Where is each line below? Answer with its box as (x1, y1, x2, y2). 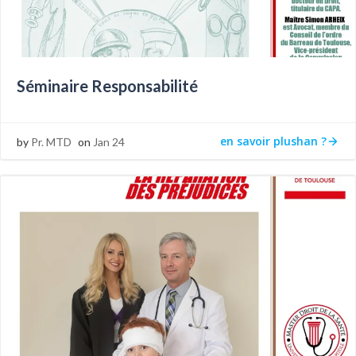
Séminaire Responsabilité (17, 76, 198, 95)
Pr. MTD (31, 135, 72, 149)
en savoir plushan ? (220, 133, 327, 149)
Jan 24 (93, 135, 125, 149)
